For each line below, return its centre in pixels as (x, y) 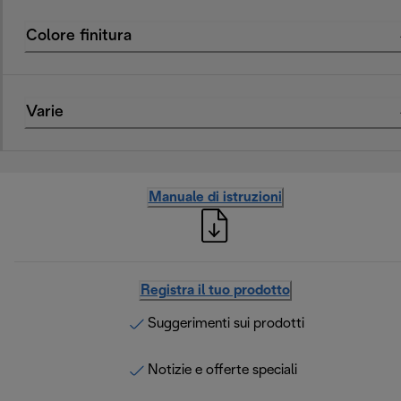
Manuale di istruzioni (215, 198)
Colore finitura (79, 37)
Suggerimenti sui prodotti (226, 324)
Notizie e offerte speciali (222, 371)
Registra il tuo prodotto (215, 291)
